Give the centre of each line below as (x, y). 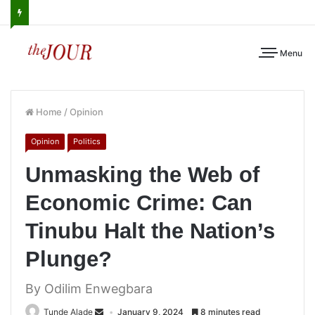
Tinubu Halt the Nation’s (150, 231)
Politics (87, 141)
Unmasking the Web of (142, 175)
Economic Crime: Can (139, 203)
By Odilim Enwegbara (89, 289)
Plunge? (69, 259)
